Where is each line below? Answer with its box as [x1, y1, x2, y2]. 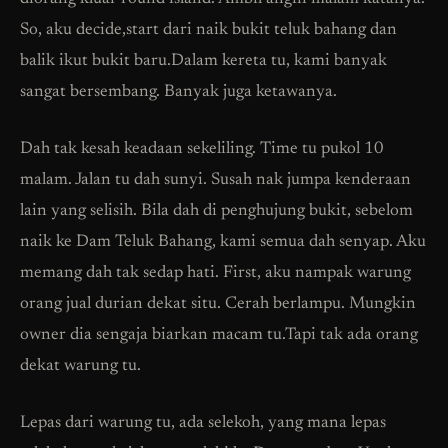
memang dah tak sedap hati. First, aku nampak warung [20, 264, 411, 282]
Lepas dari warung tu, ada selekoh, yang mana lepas [20, 414, 386, 432]
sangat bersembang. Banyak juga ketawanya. [20, 83, 337, 101]
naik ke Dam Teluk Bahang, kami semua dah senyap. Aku [20, 233, 426, 251]
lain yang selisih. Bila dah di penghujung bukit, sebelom [20, 202, 413, 220]
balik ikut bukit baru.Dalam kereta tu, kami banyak [20, 52, 387, 70]
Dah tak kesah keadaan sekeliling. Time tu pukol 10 [20, 140, 384, 158]
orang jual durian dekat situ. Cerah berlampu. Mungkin [20, 295, 416, 313]
